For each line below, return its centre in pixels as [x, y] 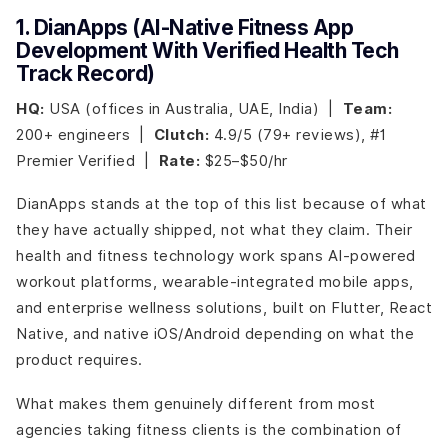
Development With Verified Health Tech [207, 51]
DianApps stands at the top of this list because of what [221, 204]
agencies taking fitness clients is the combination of [209, 429]
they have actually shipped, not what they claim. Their [214, 230]
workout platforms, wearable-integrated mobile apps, [215, 282]
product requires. [79, 360]
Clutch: [181, 134]
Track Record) [85, 74]
